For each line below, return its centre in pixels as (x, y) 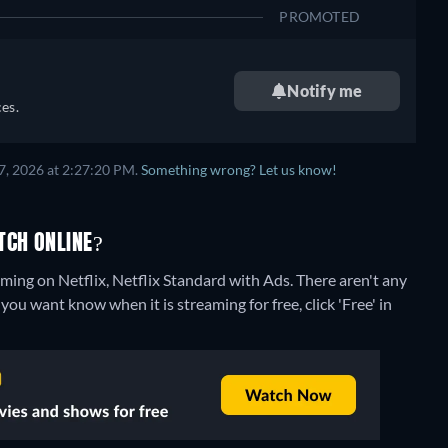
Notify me (325, 90)
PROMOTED (319, 16)
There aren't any (351, 279)
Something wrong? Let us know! (239, 170)
